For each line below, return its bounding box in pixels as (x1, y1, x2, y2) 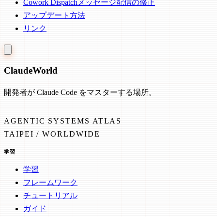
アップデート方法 (23, 11, 85, 20)
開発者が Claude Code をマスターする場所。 (4, 88, 156, 96)
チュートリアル (23, 191, 77, 200)
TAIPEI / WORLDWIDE (4, 129, 100, 138)
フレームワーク (23, 178, 77, 186)
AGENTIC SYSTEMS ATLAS (4, 116, 122, 125)
